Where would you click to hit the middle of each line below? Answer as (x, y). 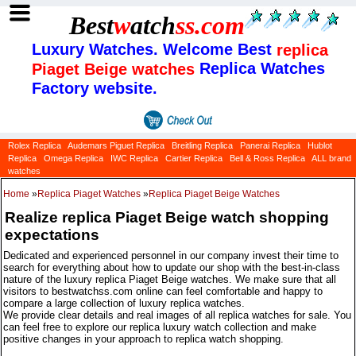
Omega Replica (74, 159)
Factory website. (95, 88)
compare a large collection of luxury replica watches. (124, 304)
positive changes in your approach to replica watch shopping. (143, 339)
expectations (52, 235)
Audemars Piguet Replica (116, 146)
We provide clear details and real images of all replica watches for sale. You (177, 315)
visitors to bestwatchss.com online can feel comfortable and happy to (163, 292)
